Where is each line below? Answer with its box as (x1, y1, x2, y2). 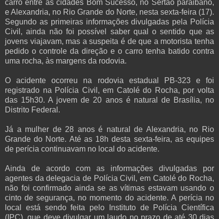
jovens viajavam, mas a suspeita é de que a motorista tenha (5, 37, 214, 46)
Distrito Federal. (5, 106, 60, 114)
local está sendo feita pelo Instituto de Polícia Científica (5, 203, 214, 212)
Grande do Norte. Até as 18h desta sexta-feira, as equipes (5, 135, 214, 144)
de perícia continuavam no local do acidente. (5, 145, 159, 153)
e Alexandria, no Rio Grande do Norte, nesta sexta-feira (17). (5, 8, 214, 17)
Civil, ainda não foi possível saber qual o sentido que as (5, 27, 214, 36)
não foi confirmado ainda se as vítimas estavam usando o (5, 184, 214, 193)
